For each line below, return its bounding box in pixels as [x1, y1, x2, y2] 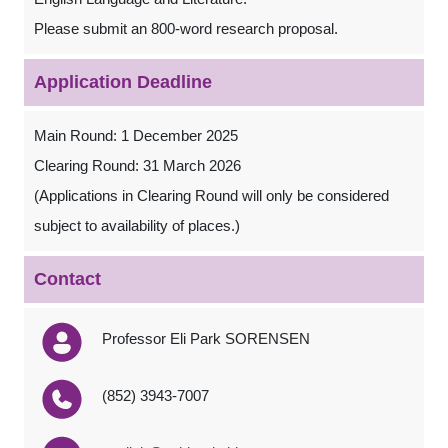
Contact [34, 269, 101, 289]
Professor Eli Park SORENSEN [101, 330, 310, 347]
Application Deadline [34, 72, 212, 92]
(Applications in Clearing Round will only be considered [34, 187, 389, 204]
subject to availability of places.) [34, 217, 240, 234]
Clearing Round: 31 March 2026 [34, 157, 241, 174]
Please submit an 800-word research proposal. [34, 20, 338, 37]
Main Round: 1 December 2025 [34, 127, 238, 144]
